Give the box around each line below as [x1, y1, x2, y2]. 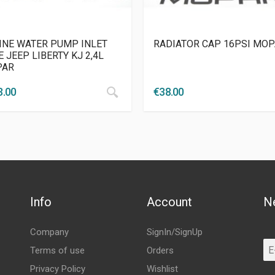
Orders [146, 245, 174, 257]
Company [29, 227, 69, 238]
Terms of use [29, 245, 85, 257]
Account [146, 195, 192, 210]
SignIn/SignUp [146, 227, 203, 238]
